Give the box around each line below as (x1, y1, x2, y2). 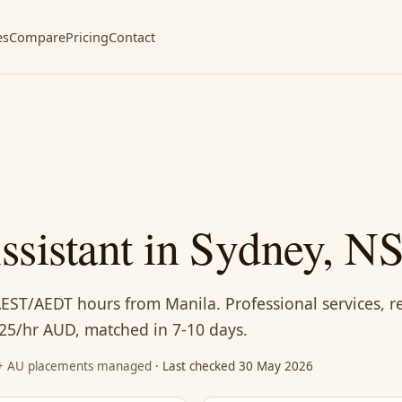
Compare (8, 27, 66, 46)
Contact (108, 27, 155, 46)
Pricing (65, 27, 109, 46)
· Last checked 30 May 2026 (152, 358, 313, 374)
